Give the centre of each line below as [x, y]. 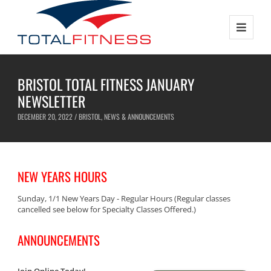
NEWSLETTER [52, 101]
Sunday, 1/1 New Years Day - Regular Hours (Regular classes [124, 198]
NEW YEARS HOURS [63, 176]
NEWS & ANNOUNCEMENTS [139, 116]
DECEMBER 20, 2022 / [48, 116]
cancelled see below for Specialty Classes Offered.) [107, 209]
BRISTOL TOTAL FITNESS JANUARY [106, 84]
